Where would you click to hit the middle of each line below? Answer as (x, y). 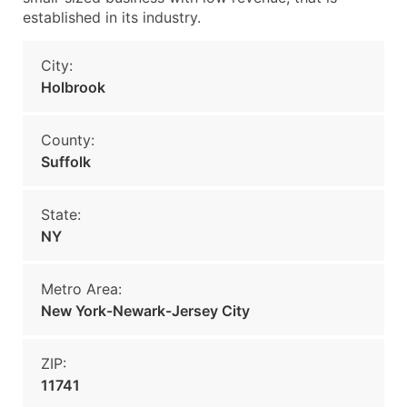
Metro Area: (81, 289)
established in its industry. (112, 17)
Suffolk (66, 162)
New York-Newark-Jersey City (145, 311)
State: (61, 214)
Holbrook (73, 87)
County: (68, 140)
